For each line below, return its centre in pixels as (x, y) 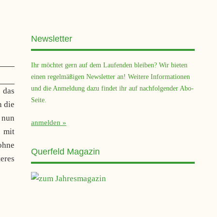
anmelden (46, 123)
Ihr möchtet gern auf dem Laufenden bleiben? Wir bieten (109, 65)
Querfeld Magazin (65, 152)
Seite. (39, 100)
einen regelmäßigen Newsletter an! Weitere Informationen (110, 76)
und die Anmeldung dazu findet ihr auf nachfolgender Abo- (112, 88)
